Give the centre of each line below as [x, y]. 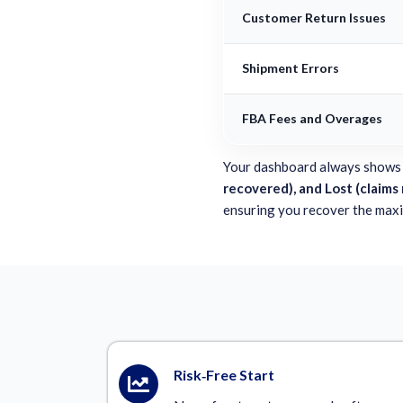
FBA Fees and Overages [313, 118]
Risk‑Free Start [224, 374]
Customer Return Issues [314, 17]
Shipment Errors [291, 67]
